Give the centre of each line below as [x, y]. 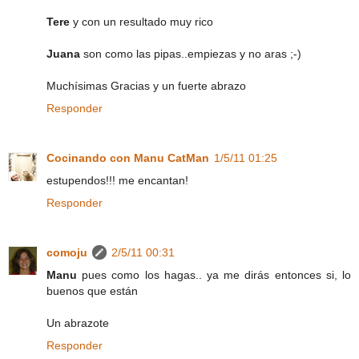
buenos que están [92, 290]
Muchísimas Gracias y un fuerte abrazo [146, 85]
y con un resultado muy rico [143, 21]
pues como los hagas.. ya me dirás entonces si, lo [214, 274]
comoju [67, 252]
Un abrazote [78, 323]
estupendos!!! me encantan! [117, 180]
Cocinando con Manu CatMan [128, 157]
